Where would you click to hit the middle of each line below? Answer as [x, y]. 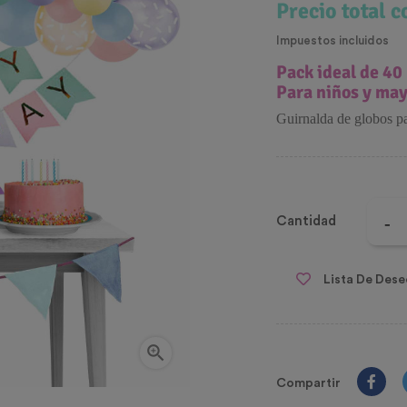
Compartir [308, 384]
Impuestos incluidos [333, 41]
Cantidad [306, 222]
